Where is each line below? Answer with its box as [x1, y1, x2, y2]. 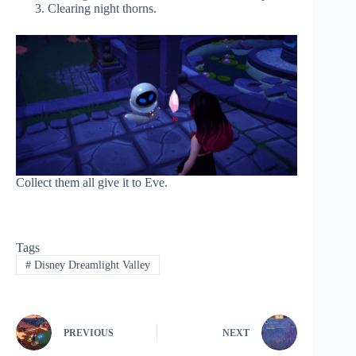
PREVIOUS [64, 327, 114, 339]
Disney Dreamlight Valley [30, 258, 150, 271]
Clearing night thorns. [48, 2, 157, 16]
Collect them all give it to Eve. [16, 176, 168, 190]
